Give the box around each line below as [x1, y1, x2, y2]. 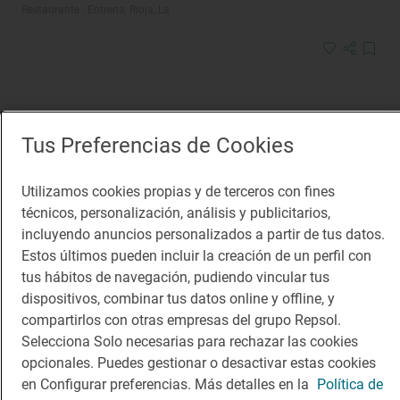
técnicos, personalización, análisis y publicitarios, [21, 204, 330, 221]
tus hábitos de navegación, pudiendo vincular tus [21, 269, 329, 286]
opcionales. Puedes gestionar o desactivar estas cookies [21, 354, 376, 371]
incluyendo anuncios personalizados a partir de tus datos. [21, 226, 385, 243]
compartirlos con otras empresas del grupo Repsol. [21, 312, 341, 329]
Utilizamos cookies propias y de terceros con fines [21, 183, 335, 200]
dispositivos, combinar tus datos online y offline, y [21, 290, 335, 307]
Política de [317, 376, 383, 393]
